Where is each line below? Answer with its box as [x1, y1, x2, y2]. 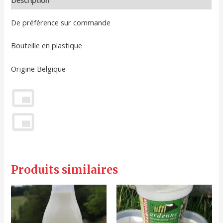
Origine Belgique [11, 63, 66, 74]
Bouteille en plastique [11, 40, 83, 51]
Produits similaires [11, 163, 118, 177]
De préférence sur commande [11, 17, 111, 27]
